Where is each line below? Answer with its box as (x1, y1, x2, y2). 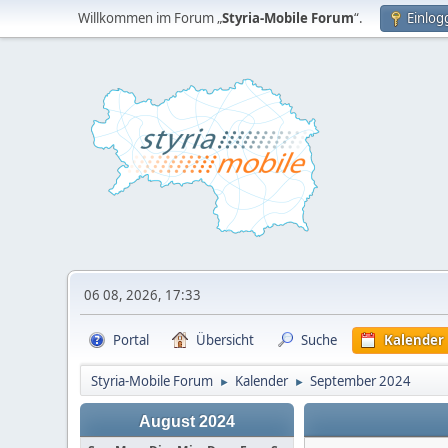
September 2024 (310, 372, 412, 390)
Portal (113, 331, 150, 349)
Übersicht (196, 331, 255, 349)
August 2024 (139, 412, 236, 430)
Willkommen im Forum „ (78, 9, 223, 27)
